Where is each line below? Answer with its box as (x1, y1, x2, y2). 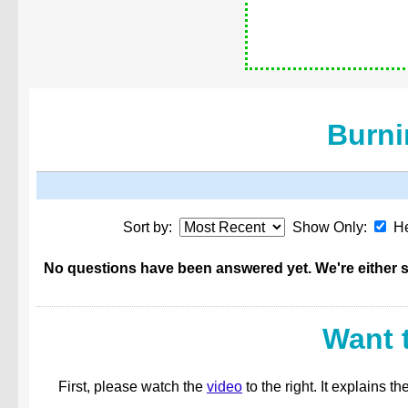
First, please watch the (58, 379, 207, 395)
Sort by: (122, 219, 179, 236)
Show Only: (284, 219, 374, 236)
